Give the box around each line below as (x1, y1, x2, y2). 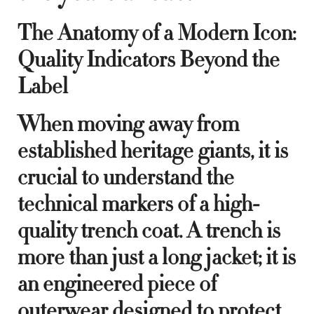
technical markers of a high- (18, 189, 259, 219)
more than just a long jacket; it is (18, 242, 296, 272)
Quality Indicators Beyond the (18, 44, 280, 74)
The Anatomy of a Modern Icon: (18, 18, 296, 48)
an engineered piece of (18, 268, 217, 299)
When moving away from (18, 109, 239, 139)
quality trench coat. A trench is (18, 215, 280, 245)
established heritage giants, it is (18, 135, 288, 165)
